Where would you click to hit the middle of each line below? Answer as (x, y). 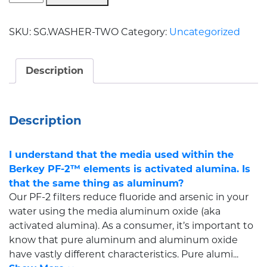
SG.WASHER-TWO (76, 32)
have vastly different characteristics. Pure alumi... (124, 254)
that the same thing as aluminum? (97, 183)
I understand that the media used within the (121, 154)
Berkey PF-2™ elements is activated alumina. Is (130, 168)
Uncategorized (205, 32)
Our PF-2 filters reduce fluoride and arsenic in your (129, 197)
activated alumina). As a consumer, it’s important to (131, 225)
